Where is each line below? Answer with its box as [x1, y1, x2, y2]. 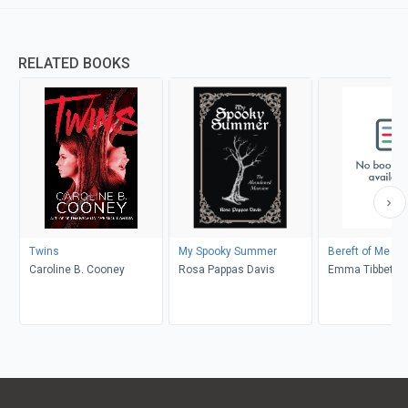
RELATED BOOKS [18, 54, 130, 72]
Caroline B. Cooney [28, 262, 125, 276]
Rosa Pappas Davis [178, 262, 275, 276]
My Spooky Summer [178, 244, 277, 258]
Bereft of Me [327, 244, 390, 258]
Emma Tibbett [327, 262, 397, 276]
